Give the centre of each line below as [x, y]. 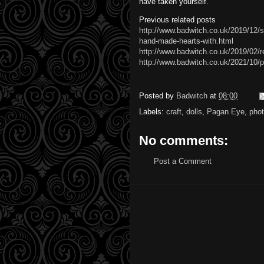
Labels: [153, 111]
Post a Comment [183, 161]
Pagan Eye [226, 111]
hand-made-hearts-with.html [186, 41]
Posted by [158, 95]
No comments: [184, 140]
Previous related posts [177, 19]
